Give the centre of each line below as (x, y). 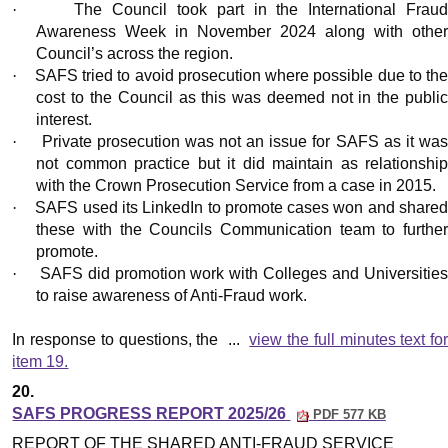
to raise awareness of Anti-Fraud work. (172, 296)
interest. (64, 120)
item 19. (40, 362)
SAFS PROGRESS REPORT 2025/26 (151, 414)
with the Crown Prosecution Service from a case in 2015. (236, 186)
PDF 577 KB (347, 415)
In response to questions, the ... (131, 340)
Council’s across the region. (135, 54)
